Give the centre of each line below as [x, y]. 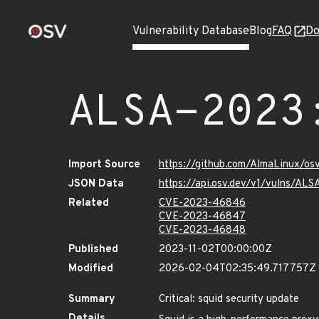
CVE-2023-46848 [202, 230]
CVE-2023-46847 [202, 217]
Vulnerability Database [191, 31]
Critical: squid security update [229, 299]
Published [93, 250]
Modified [91, 269]
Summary [92, 299]
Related [89, 203]
